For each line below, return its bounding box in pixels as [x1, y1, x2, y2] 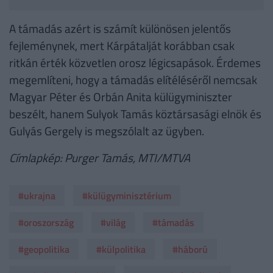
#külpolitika [96, 242, 146, 257]
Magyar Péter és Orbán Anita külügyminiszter [9, 88, 232, 106]
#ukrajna [18, 188, 55, 204]
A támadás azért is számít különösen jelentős [9, 19, 231, 38]
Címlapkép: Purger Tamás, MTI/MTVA [9, 149, 193, 167]
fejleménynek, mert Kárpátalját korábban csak [9, 37, 235, 55]
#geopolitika [18, 242, 69, 257]
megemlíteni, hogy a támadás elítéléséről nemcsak [9, 71, 257, 89]
